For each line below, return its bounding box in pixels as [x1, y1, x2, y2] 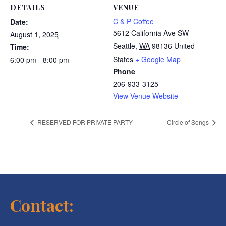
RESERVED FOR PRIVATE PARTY [36, 118, 133, 127]
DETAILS [10, 3, 45, 12]
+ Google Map [135, 54, 181, 64]
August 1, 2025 [10, 29, 59, 39]
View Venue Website [113, 91, 178, 101]
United [174, 41, 195, 51]
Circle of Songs [167, 118, 210, 127]
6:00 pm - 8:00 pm [10, 54, 69, 65]
